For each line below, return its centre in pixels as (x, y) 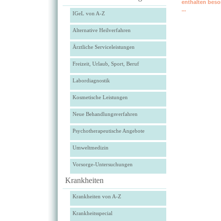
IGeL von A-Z (89, 13)
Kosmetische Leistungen (100, 97)
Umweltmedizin (90, 147)
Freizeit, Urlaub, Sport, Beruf (106, 64)
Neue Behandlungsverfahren (105, 114)
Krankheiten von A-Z (97, 196)
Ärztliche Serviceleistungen (103, 47)
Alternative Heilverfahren (101, 30)
